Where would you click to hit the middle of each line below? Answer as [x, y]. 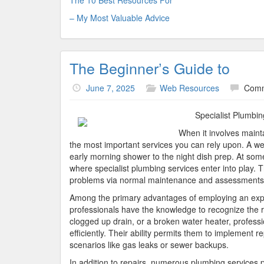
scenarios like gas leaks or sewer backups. [149, 245]
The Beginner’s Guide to [150, 68]
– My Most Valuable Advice [120, 18]
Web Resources [189, 88]
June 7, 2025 [110, 88]
